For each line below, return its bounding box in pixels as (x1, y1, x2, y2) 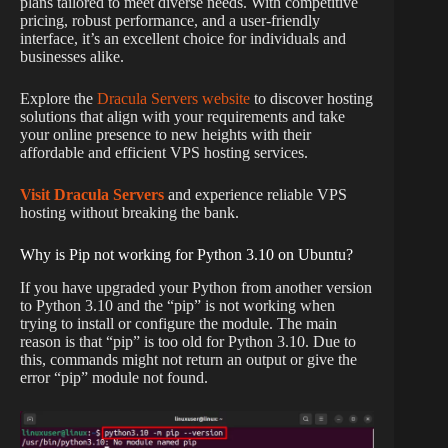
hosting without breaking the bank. (20, 203, 239, 221)
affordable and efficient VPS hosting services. (20, 143, 308, 161)
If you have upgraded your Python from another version (20, 278, 372, 296)
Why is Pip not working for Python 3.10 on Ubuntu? (20, 245, 353, 263)
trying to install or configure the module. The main (20, 314, 337, 332)
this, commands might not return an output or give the (20, 350, 357, 368)
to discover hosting (250, 89, 373, 107)
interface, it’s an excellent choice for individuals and (20, 29, 346, 47)
